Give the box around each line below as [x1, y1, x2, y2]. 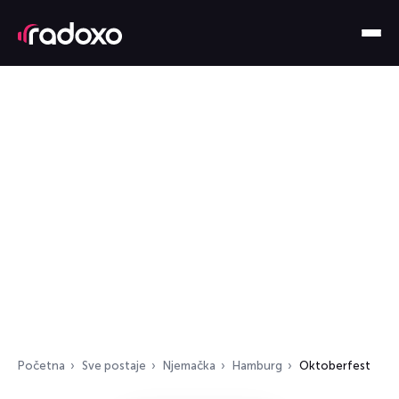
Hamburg [232, 359, 282, 372]
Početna [18, 359, 65, 372]
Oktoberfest [299, 359, 370, 372]
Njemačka [163, 359, 216, 372]
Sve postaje [82, 359, 146, 372]
